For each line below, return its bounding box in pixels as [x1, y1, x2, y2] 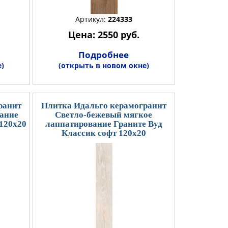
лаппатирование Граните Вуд [45, 119, 162, 129]
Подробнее [78, 48, 129, 61]
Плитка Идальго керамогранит [41, 100, 166, 110]
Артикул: [75, 14, 108, 24]
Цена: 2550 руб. [68, 28, 139, 41]
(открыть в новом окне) [58, 60, 149, 70]
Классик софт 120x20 [61, 128, 146, 138]
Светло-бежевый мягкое [55, 109, 152, 120]
